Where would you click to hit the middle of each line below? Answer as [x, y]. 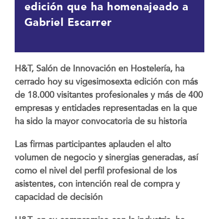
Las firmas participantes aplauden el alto [93, 144]
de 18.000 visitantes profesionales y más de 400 [109, 95]
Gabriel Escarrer [68, 22]
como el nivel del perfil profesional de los [96, 171]
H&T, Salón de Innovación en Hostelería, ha [99, 68]
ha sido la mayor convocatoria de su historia [100, 121]
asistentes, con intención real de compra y [97, 184]
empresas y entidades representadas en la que [106, 108]
